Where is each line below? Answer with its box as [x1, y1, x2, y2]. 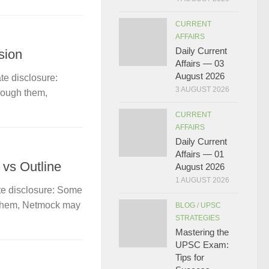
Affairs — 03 [175, 58, 224, 68]
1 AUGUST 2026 [175, 176, 229, 184]
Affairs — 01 [175, 149, 224, 159]
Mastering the [175, 227, 229, 237]
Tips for [175, 252, 204, 262]
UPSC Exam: [175, 240, 229, 250]
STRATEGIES [175, 214, 220, 222]
